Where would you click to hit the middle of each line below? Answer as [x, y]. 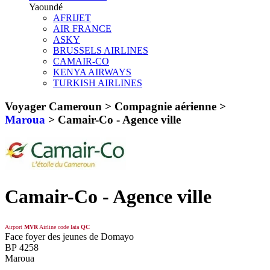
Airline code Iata [59, 227]
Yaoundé [46, 7]
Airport [14, 227]
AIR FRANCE [82, 28]
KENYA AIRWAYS [92, 72]
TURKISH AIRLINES [98, 83]
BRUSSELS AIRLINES [101, 50]
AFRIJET [72, 17]
